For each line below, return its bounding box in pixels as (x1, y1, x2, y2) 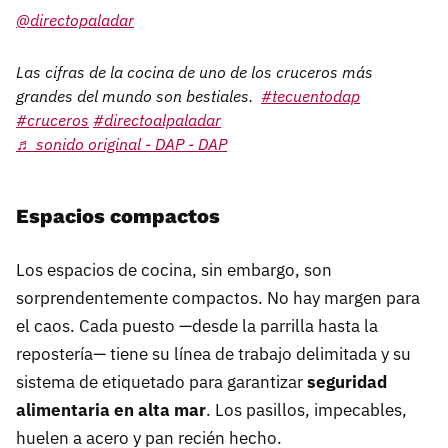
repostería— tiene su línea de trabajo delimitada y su (16, 343, 411, 366)
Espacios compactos (16, 204, 220, 229)
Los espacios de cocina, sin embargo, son (16, 259, 332, 282)
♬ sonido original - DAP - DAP (16, 134, 227, 155)
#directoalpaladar (93, 110, 221, 131)
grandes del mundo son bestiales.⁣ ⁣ (16, 86, 261, 107)
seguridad (307, 371, 387, 394)
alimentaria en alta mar (16, 399, 206, 422)
